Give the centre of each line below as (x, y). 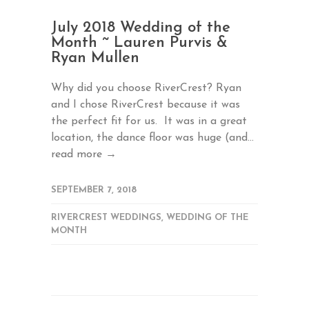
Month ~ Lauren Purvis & (139, 43)
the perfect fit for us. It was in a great (149, 121)
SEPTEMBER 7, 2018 (94, 190)
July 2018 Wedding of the (141, 28)
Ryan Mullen (95, 58)
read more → (84, 154)
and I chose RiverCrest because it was (146, 105)
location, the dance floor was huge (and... (152, 138)
